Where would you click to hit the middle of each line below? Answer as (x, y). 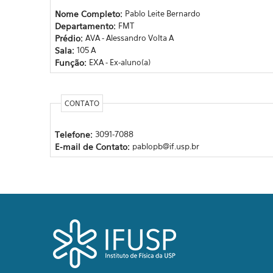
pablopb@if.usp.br (165, 146)
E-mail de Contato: (93, 146)
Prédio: (70, 38)
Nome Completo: (90, 13)
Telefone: (75, 134)
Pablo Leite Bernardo (162, 13)
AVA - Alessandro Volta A (129, 37)
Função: (72, 62)
